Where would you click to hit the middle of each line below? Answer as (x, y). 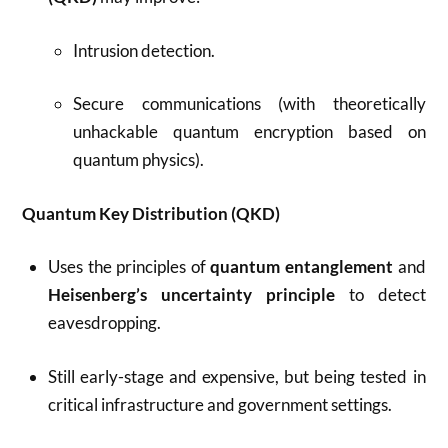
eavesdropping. (104, 322)
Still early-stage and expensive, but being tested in (236, 376)
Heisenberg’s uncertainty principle (191, 294)
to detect (380, 294)
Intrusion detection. (144, 50)
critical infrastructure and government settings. (219, 404)
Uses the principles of (129, 266)
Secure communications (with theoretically (249, 103)
